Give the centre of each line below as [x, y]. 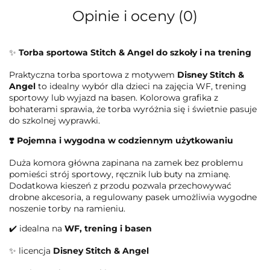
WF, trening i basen [108, 228]
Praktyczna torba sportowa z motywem [93, 75]
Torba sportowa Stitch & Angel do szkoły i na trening [135, 52]
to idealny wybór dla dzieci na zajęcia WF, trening [141, 86]
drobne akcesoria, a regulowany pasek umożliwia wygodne [133, 197]
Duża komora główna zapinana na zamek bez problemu [126, 163]
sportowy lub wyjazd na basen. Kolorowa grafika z [114, 98]
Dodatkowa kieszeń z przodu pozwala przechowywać [120, 186]
